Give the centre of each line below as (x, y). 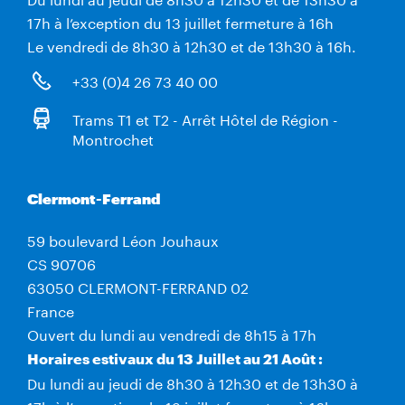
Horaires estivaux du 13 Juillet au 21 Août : (175, 359)
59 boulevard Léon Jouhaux (123, 240)
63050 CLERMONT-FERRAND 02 (138, 287)
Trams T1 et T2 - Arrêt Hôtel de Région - (205, 118)
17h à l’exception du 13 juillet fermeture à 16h (180, 22)
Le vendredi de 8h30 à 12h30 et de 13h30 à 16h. (192, 45)
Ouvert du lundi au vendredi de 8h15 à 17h (172, 334)
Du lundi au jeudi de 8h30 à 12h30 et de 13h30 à (193, 382)
